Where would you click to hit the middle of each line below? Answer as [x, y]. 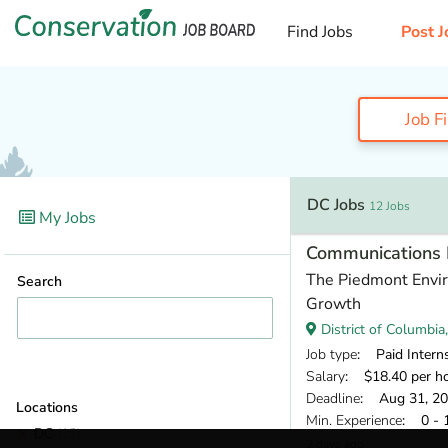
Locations [47, 407]
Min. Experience [354, 420]
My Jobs [65, 217]
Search [39, 281]
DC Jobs [338, 204]
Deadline [333, 398]
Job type [331, 354]
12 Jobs [389, 205]
